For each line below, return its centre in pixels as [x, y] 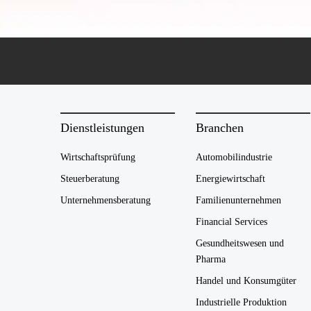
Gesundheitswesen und [240, 243]
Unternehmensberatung [106, 200]
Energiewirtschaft [230, 179]
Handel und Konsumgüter [246, 281]
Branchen [220, 128]
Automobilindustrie [234, 157]
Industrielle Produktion [241, 302]
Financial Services [232, 222]
